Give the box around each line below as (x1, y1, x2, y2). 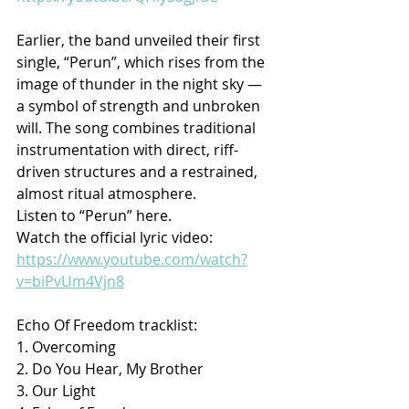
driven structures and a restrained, (16, 161, 261, 182)
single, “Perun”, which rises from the (16, 51, 268, 72)
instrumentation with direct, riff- (16, 139, 238, 160)
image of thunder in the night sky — (16, 73, 266, 94)
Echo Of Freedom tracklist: (16, 314, 197, 335)
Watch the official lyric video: (16, 226, 216, 247)
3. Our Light (16, 380, 96, 401)
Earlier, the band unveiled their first (16, 29, 264, 50)
